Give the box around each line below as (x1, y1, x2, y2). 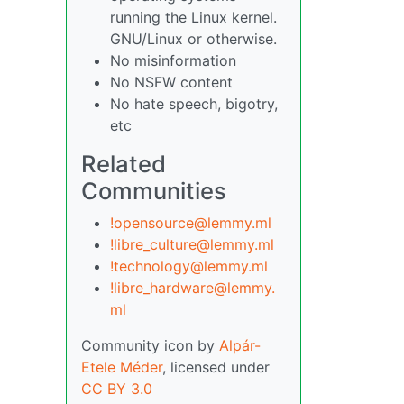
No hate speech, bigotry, (110, 95, 278, 113)
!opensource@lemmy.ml (110, 214, 271, 232)
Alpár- (219, 336, 261, 354)
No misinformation (110, 51, 236, 69)
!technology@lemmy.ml (110, 257, 268, 275)
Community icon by (81, 336, 219, 354)
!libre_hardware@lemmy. (110, 279, 275, 297)
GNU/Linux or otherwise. (110, 30, 277, 48)
